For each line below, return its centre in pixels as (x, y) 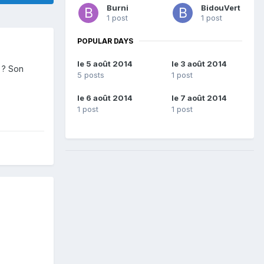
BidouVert (221, 7)
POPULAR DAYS (105, 41)
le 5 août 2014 (105, 64)
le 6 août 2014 (105, 98)
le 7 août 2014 (199, 98)
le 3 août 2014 (199, 64)
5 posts (91, 75)
